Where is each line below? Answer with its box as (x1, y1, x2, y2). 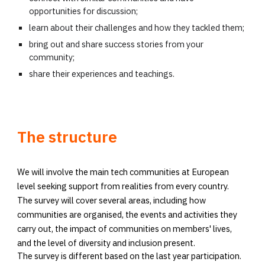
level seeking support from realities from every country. (17, 180, 230, 192)
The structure (17, 127, 118, 147)
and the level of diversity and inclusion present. (17, 237, 196, 248)
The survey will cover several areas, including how (17, 194, 206, 206)
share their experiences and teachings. (29, 68, 175, 80)
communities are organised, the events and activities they (17, 208, 238, 220)
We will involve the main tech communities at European (17, 166, 230, 177)
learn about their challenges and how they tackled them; (29, 22, 245, 34)
